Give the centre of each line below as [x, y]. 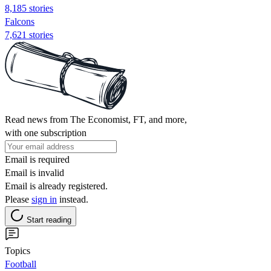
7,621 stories [29, 34]
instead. [73, 199]
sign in [44, 199]
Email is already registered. [56, 186]
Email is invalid [34, 172]
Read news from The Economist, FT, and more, [96, 119]
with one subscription [46, 132]
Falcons [20, 21]
